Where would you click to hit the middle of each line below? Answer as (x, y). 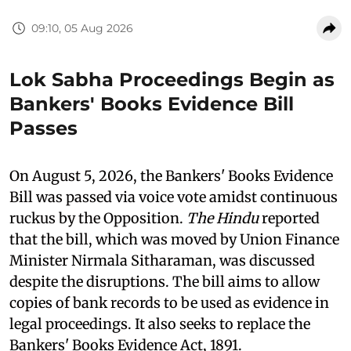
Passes (43, 128)
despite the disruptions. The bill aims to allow (165, 282)
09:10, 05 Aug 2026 (82, 28)
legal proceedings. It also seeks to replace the (160, 324)
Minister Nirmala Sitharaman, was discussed (162, 261)
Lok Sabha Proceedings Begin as (172, 80)
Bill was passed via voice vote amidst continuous (174, 197)
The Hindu (223, 219)
